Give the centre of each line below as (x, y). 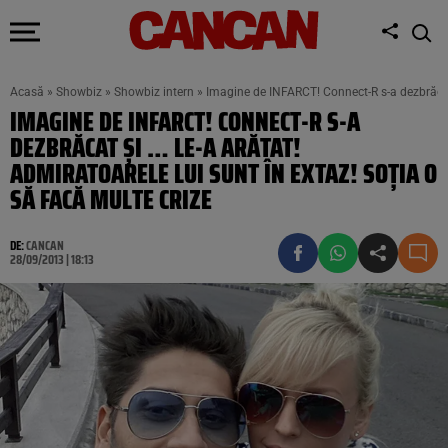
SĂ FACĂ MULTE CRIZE (111, 199)
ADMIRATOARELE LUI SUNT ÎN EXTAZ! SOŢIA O (223, 173)
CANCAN (45, 245)
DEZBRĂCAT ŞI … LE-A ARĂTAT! (155, 147)
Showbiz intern (154, 92)
